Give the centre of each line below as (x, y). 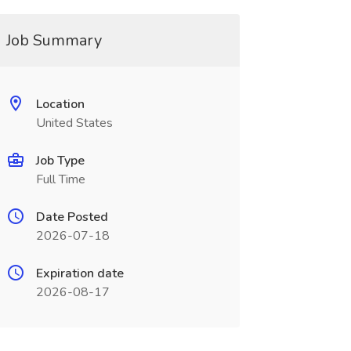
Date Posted (72, 217)
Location (60, 104)
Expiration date (80, 273)
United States (74, 123)
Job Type (60, 161)
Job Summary (54, 40)
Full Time (60, 179)
